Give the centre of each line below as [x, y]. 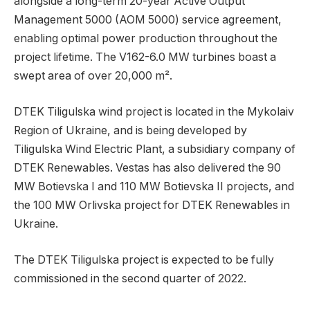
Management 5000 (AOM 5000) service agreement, [148, 20]
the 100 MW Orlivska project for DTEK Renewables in [152, 205]
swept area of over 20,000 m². [93, 76]
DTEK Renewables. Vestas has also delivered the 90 [147, 167]
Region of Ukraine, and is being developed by [130, 130]
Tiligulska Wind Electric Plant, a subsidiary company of [155, 149]
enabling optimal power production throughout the [146, 39]
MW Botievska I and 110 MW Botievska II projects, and [154, 186]
